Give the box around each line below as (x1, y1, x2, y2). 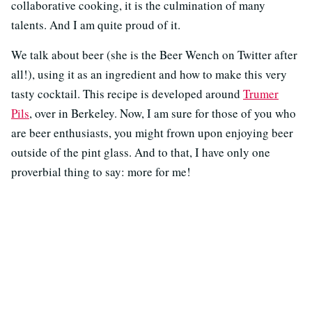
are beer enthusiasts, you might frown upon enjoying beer (11, 125, 293, 141)
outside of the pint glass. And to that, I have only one (11, 144, 270, 161)
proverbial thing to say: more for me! (11, 164, 191, 180)
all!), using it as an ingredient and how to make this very (11, 66, 287, 83)
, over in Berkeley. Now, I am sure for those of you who (29, 105, 296, 122)
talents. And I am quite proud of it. (11, 17, 180, 33)
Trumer (243, 86, 279, 102)
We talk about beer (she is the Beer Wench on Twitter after (11, 47, 297, 63)
